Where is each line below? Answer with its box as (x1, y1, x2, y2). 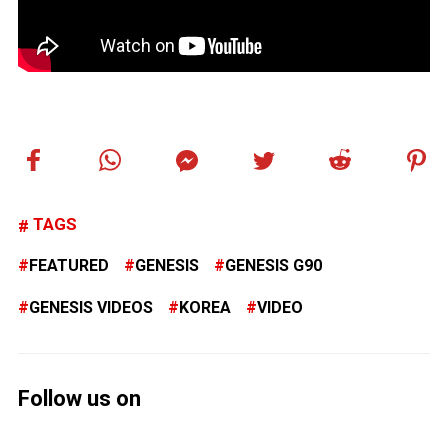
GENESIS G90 (225, 256, 322, 276)
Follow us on (18, 386, 141, 412)
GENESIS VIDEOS (29, 298, 153, 318)
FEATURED (29, 256, 109, 276)
